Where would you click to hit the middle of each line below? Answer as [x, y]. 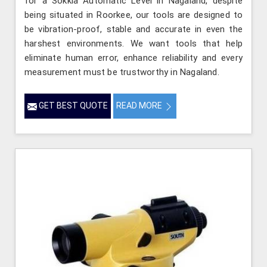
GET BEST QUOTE [72, 106]
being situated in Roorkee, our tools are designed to [133, 15]
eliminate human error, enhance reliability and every [133, 58]
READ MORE [140, 106]
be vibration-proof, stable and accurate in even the [133, 30]
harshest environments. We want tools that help [133, 44]
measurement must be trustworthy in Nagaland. [122, 72]
